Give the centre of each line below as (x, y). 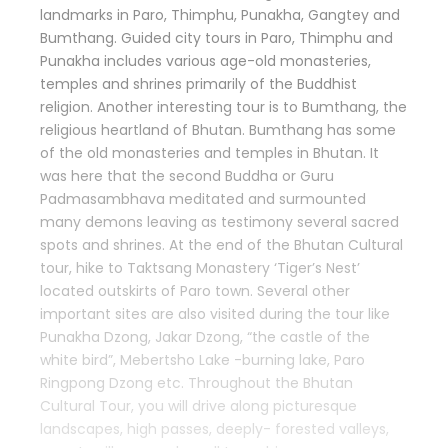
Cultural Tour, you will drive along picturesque (198, 405)
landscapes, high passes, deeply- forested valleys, (214, 428)
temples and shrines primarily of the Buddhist (198, 83)
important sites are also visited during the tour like (215, 313)
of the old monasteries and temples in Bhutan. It (209, 152)
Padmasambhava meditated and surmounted (203, 198)
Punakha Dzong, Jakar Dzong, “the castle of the (205, 336)
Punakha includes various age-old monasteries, (205, 60)
